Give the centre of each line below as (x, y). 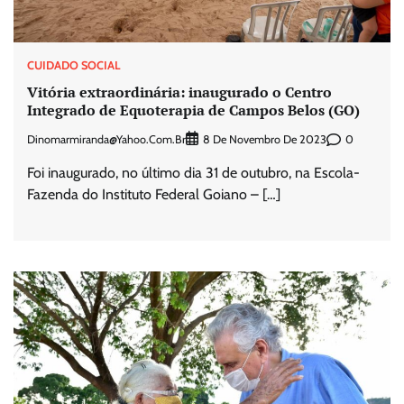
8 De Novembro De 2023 (265, 140)
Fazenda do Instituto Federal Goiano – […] (154, 195)
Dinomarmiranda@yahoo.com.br (106, 139)
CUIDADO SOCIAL (73, 65)
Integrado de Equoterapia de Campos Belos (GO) (193, 110)
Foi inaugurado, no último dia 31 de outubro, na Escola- (193, 173)
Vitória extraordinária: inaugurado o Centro (179, 92)
